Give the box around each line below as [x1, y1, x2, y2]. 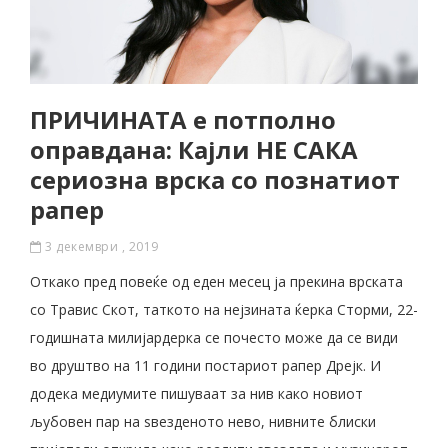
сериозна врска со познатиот [30, 163, 400, 197]
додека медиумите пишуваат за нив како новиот [30, 384, 363, 404]
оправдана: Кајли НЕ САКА [30, 133, 358, 167]
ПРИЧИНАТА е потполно [30, 103, 336, 137]
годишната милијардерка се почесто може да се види [30, 328, 398, 348]
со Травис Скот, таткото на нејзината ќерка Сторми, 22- [30, 300, 418, 320]
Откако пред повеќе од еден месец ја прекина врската [30, 272, 403, 292]
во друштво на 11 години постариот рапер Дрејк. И [30, 356, 381, 376]
